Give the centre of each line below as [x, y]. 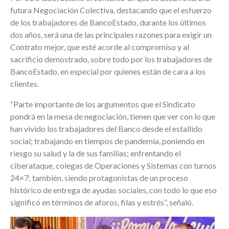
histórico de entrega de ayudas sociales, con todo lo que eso [113, 190]
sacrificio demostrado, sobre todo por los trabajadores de [111, 59]
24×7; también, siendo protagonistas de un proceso [99, 178]
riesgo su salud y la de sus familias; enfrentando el [96, 153]
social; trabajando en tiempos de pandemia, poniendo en [107, 141]
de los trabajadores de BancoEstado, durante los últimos [108, 22]
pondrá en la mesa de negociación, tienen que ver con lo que [113, 117]
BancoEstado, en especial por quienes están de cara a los [108, 72]
